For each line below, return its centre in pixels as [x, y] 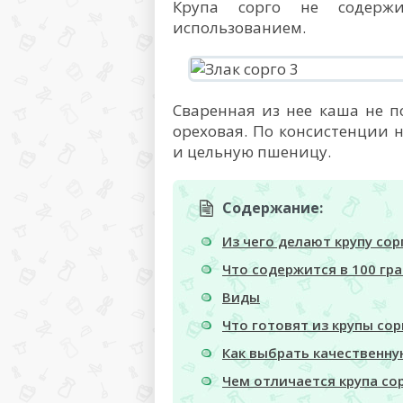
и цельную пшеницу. [252, 152]
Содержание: [273, 208]
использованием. [239, 27]
